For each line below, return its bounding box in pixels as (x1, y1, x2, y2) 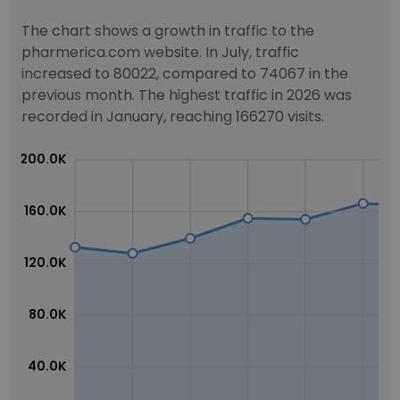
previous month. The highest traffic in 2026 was (21, 85, 352, 105)
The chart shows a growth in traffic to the (21, 21, 314, 41)
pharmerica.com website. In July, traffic (21, 42, 299, 62)
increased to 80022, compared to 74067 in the (21, 63, 348, 84)
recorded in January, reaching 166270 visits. (21, 106, 324, 127)
